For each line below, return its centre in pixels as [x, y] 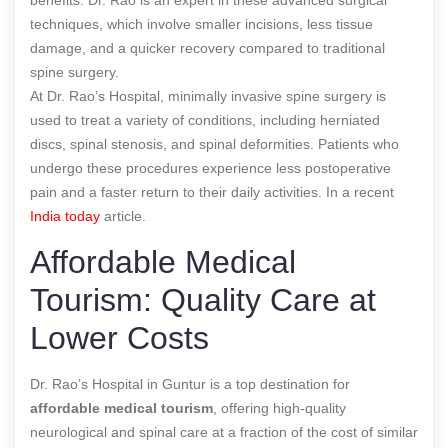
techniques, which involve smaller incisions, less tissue [201, 23]
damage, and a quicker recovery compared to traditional [207, 47]
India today [65, 215]
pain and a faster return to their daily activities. [178, 191]
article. [123, 215]
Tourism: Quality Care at [203, 299]
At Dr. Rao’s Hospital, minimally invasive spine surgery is [208, 95]
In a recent [360, 191]
